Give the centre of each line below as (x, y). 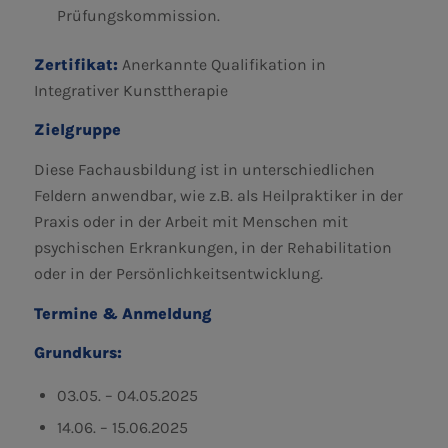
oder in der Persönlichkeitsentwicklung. (178, 273)
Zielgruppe (77, 130)
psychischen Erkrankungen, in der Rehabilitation (212, 247)
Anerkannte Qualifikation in (221, 64)
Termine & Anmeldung (122, 313)
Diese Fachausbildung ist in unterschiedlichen (204, 169)
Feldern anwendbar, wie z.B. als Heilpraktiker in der (218, 195)
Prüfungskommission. (138, 15)
